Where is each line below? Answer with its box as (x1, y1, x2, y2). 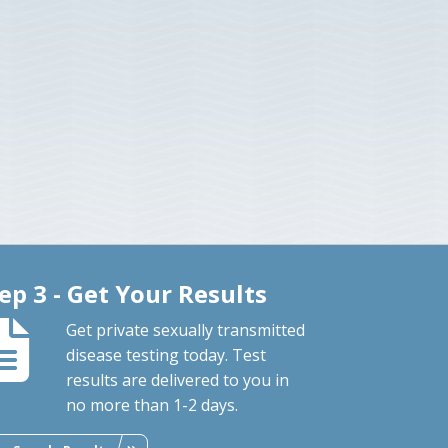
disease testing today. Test (66, 343, 267, 366)
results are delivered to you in (66, 368, 290, 391)
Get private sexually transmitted (66, 318, 306, 341)
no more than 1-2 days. (66, 393, 239, 416)
